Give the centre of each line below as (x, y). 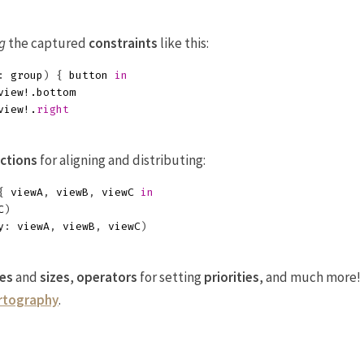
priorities (232, 277)
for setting (171, 277)
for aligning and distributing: (121, 160)
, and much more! (310, 277)
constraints (123, 43)
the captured (47, 43)
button (89, 75)
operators (107, 277)
